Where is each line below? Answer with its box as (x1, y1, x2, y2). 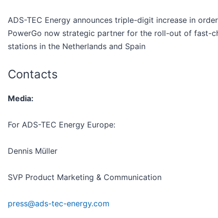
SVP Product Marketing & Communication (8, 172, 162, 182)
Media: (8, 93, 34, 103)
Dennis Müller (8, 145, 57, 156)
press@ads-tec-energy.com (8, 198, 109, 208)
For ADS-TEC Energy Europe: (8, 119, 115, 129)
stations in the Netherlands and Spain (8, 41, 145, 51)
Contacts (8, 67, 58, 81)
